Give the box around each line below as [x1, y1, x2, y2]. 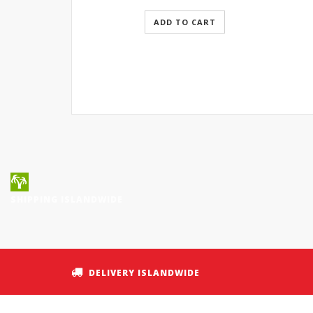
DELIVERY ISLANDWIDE [89, 267, 200, 279]
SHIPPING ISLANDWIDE [10, 194, 123, 205]
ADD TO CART [153, 17, 216, 27]
